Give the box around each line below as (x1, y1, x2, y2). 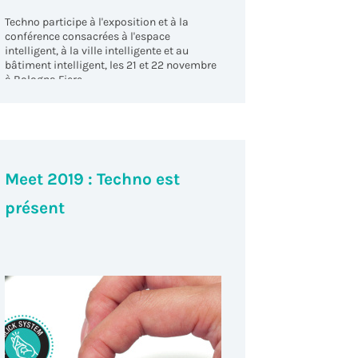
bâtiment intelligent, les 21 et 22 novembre (4, 58, 217, 72)
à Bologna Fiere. (4, 72, 85, 86)
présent (4, 198, 65, 218)
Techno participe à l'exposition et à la (4, 14, 189, 29)
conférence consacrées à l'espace (4, 29, 170, 43)
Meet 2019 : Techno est (4, 169, 180, 189)
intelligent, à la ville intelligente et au (4, 43, 189, 58)
